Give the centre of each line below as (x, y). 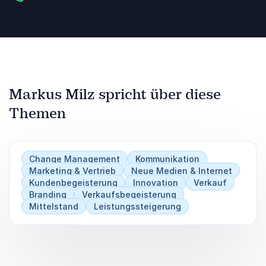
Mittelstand (54, 206)
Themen (37, 113)
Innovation (156, 182)
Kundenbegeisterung (73, 182)
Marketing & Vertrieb (72, 170)
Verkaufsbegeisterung (129, 194)
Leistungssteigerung (137, 206)
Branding (48, 194)
